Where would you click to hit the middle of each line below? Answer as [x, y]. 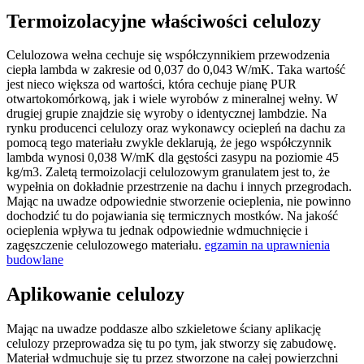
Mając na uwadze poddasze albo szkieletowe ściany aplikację [164, 329]
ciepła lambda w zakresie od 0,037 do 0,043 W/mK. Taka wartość [176, 70]
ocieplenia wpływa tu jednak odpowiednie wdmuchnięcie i [157, 231]
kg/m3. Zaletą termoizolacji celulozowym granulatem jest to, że [168, 172]
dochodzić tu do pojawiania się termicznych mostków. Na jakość [172, 216]
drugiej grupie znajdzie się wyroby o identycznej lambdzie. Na [167, 114]
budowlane [35, 260]
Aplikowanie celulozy [95, 295]
